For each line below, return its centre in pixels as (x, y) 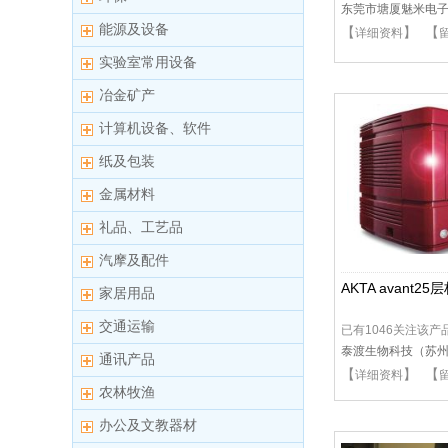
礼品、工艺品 (141, 227)
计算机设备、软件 (155, 128)
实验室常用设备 (148, 62)
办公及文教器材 (148, 425)
